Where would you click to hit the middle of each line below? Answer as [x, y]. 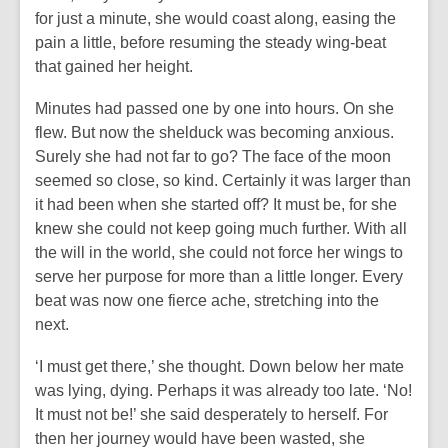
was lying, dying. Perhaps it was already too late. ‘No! [223, 390]
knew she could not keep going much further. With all [221, 228]
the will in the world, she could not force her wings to [219, 252]
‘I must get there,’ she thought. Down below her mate [219, 366]
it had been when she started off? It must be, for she [216, 204]
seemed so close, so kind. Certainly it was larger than [223, 180]
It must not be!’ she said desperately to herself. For [211, 414]
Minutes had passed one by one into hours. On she [214, 108]
